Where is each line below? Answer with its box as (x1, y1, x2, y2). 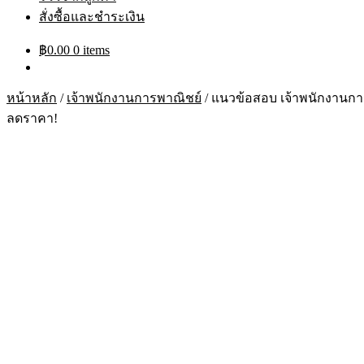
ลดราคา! (6, 111, 58, 125)
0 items (73, 43, 110, 57)
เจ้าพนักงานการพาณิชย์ (67, 91, 201, 105)
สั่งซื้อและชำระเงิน (39, 10, 145, 24)
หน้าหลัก (6, 91, 57, 105)
